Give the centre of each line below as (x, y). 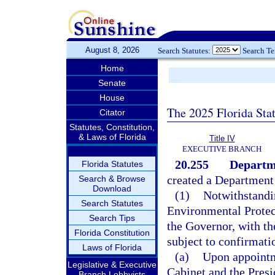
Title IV (222, 138)
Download (112, 188)
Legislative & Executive (112, 265)
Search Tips (112, 218)
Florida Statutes (112, 164)
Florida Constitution (112, 233)
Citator (112, 112)
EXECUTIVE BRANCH (222, 149)
